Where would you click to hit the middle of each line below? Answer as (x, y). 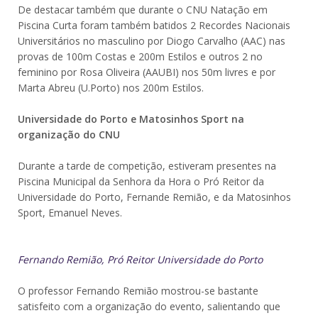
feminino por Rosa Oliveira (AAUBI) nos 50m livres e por (147, 72)
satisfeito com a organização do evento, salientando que (149, 306)
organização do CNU (69, 135)
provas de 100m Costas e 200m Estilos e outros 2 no (140, 56)
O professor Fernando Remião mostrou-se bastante (138, 291)
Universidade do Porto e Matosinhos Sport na (131, 119)
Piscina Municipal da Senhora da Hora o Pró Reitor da (141, 181)
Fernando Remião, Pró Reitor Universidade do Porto (140, 259)
